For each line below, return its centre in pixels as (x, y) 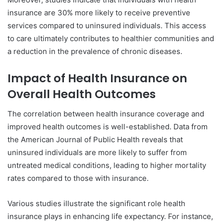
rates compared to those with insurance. (78, 178)
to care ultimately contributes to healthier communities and (111, 38)
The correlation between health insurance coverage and (106, 114)
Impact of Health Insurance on (97, 78)
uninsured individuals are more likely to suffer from (97, 153)
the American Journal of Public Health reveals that (95, 140)
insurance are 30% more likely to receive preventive (99, 12)
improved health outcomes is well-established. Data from (108, 127)
